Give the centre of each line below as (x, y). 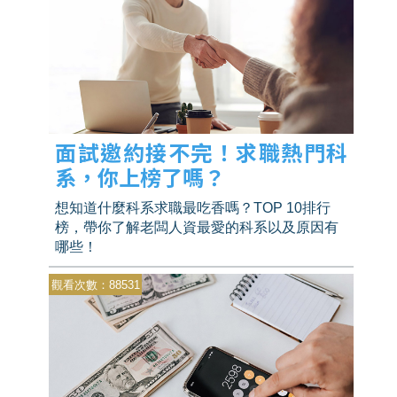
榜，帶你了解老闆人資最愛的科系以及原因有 (197, 228)
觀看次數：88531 (95, 284)
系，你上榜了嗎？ (140, 177)
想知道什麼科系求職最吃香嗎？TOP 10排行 (193, 208)
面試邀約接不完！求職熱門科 (202, 152)
